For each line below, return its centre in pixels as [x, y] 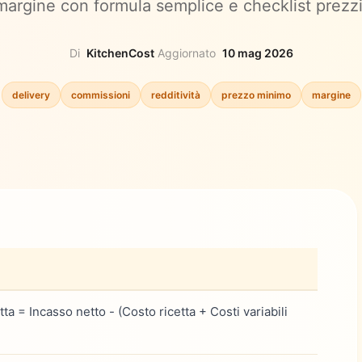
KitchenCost [120, 53]
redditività [175, 95]
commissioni [100, 95]
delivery [31, 95]
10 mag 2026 [257, 53]
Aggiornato [186, 53]
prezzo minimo [256, 95]
